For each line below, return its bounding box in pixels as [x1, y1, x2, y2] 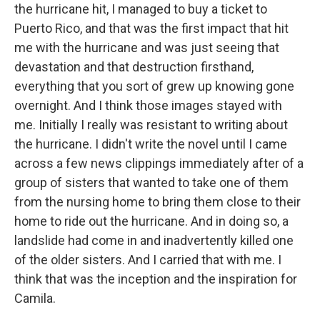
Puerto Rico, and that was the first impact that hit [14, 21, 289, 36]
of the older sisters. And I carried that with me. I [14, 252, 281, 267]
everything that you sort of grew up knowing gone [14, 79, 294, 94]
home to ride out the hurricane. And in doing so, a [14, 214, 289, 229]
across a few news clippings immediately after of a [14, 156, 304, 171]
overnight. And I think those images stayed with [14, 98, 282, 113]
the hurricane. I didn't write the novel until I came [14, 136, 287, 151]
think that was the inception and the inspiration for [14, 271, 297, 286]
